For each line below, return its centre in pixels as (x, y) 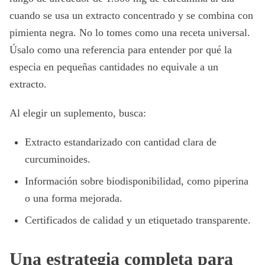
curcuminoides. (58, 159)
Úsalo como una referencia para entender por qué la (121, 50)
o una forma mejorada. (74, 198)
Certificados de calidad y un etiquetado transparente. (138, 220)
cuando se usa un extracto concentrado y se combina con (131, 15)
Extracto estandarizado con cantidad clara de (121, 142)
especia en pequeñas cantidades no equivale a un (114, 67)
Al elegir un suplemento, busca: (78, 113)
